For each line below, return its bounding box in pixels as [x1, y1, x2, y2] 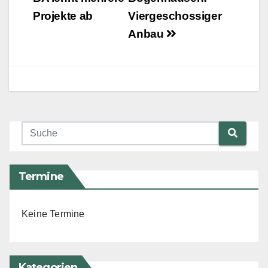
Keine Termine [22, 208, 85, 219]
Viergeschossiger [128, 9, 222, 22]
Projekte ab [33, 9, 93, 22]
